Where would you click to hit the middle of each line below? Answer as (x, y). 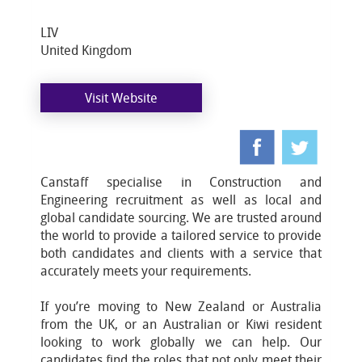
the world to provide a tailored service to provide (181, 235)
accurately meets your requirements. (146, 271)
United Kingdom (86, 50)
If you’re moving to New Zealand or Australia (181, 306)
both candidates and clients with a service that (181, 253)
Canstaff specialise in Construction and (181, 182)
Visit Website (121, 98)
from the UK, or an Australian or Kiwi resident (181, 324)
